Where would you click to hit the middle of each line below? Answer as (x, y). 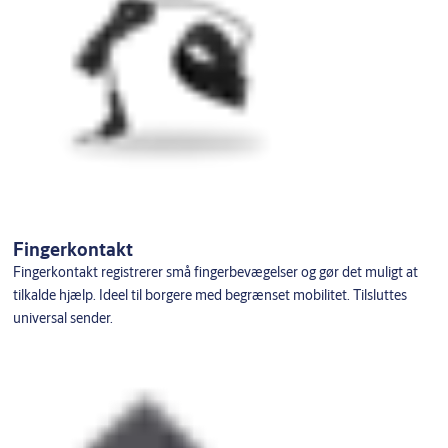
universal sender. (62, 318)
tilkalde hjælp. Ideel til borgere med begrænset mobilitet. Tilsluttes (209, 295)
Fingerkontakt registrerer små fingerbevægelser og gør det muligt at (215, 272)
